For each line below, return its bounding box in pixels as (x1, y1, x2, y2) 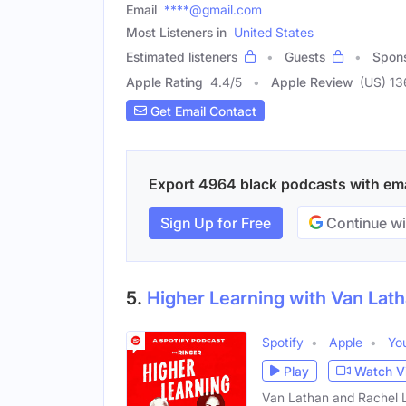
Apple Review (271, 74, 353, 91)
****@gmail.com (164, 2, 262, 18)
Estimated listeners (126, 49, 237, 65)
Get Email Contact (147, 102, 256, 119)
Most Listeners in (126, 24, 227, 41)
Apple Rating (126, 74, 203, 91)
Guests (285, 49, 325, 65)
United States (234, 24, 314, 41)
